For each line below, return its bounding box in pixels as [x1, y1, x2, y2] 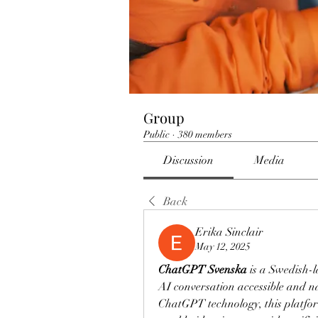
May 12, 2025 [195, 241, 251, 253]
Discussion [163, 153, 214, 168]
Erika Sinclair [195, 225, 263, 239]
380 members [178, 128, 232, 141]
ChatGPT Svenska [158, 263, 247, 277]
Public [143, 128, 170, 141]
